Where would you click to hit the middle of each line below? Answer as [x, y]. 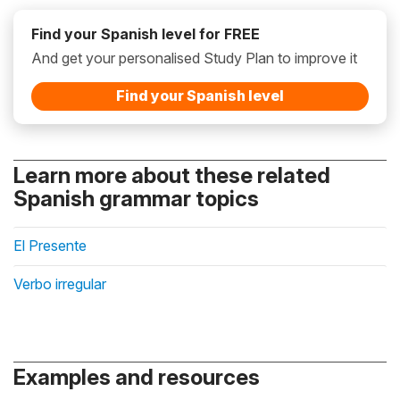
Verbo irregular [60, 284]
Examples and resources [137, 378]
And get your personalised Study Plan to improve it [194, 58]
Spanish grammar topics [136, 199]
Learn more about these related [172, 176]
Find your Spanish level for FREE [146, 34]
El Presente [50, 246]
